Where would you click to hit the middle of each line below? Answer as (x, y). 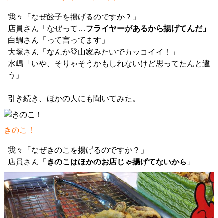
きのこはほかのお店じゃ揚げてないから (117, 162)
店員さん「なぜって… (47, 28)
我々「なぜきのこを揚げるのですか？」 (78, 150)
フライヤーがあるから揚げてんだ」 (148, 28)
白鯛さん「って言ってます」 (58, 40)
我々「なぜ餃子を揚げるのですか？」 (74, 17)
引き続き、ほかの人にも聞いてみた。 (74, 99)
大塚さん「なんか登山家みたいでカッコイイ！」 (93, 52)
